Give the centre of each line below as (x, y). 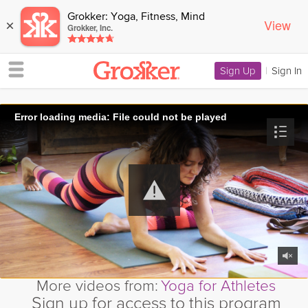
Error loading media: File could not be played (121, 117)
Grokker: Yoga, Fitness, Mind (136, 17)
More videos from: (97, 286)
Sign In (287, 71)
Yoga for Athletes (218, 286)
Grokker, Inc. (90, 28)
